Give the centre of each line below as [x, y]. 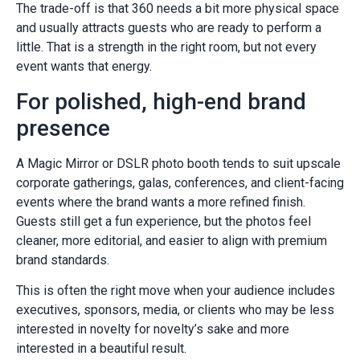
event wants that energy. [84, 67]
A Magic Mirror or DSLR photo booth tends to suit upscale [178, 163]
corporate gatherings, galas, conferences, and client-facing [180, 182]
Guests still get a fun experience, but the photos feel [164, 221]
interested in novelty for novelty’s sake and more [153, 329]
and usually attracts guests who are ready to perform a [169, 28]
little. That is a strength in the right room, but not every [166, 47]
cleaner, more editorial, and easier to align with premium [172, 240]
